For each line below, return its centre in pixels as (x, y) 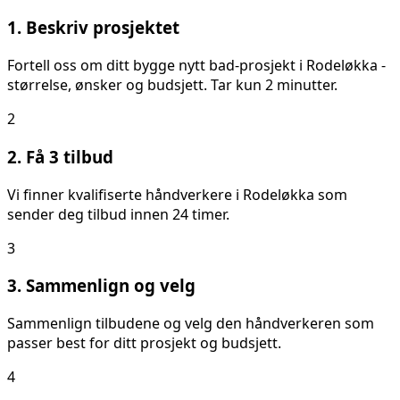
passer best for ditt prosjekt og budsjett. (144, 342)
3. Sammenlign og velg (101, 286)
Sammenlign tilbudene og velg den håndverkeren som (191, 323)
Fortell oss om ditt (70, 66)
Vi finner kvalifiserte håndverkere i (125, 194)
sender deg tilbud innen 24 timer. (118, 214)
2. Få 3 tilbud (60, 156)
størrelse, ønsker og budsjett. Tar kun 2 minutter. (172, 85)
